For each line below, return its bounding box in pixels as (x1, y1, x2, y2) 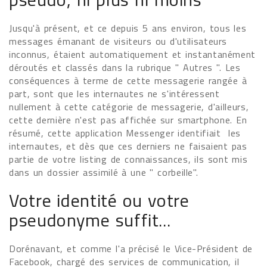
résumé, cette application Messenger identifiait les (9, 126, 241, 140)
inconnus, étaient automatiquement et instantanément (9, 47, 256, 61)
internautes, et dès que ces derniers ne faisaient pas (9, 139, 247, 153)
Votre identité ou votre (9, 187, 190, 214)
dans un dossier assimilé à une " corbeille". (9, 165, 198, 179)
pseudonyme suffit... (9, 206, 171, 234)
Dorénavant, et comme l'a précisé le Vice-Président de (9, 241, 253, 256)
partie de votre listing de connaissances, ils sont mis (9, 152, 248, 166)
